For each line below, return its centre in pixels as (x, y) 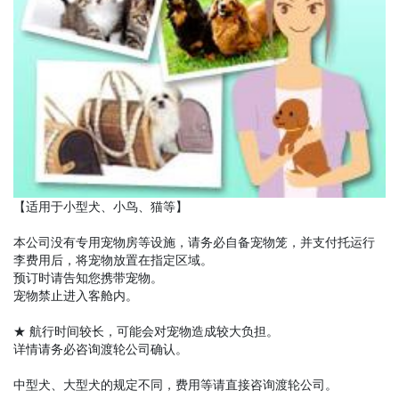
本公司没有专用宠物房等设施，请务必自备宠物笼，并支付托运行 (194, 242)
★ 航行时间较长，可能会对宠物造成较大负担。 (146, 331)
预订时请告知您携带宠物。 (88, 278)
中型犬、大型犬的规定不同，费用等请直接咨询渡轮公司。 (175, 385)
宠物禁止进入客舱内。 (76, 296)
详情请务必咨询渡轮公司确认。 (101, 349)
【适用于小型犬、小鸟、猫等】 (101, 207)
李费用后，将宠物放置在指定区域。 (113, 260)
